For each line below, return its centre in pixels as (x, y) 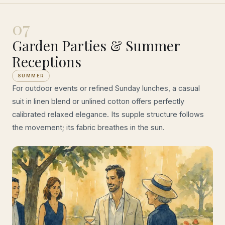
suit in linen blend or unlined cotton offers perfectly (98, 101)
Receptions (47, 61)
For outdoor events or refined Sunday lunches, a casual (106, 88)
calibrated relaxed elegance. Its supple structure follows (108, 114)
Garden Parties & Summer (96, 45)
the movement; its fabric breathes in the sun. (88, 127)
